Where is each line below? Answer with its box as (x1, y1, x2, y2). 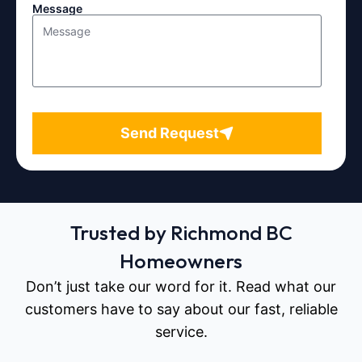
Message (32, 2, 82, 16)
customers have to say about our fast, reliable (24, 301, 338, 318)
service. (154, 323, 208, 341)
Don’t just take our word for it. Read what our (26, 278, 336, 296)
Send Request (120, 124, 219, 142)
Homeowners (120, 248, 242, 275)
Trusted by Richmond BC (69, 220, 293, 246)
